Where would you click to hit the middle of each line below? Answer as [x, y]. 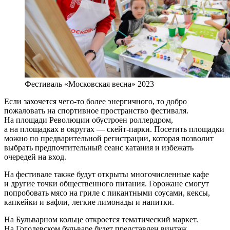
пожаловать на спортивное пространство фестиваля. [96, 111]
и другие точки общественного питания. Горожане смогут [107, 184]
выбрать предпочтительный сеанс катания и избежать [99, 148]
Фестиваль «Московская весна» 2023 [89, 84]
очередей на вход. [35, 157]
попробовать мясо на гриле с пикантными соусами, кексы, [107, 193]
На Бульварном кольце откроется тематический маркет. [101, 220]
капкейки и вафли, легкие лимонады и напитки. [89, 202]
